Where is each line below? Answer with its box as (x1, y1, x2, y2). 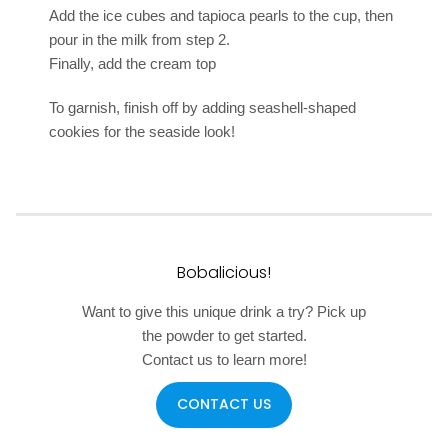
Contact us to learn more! (141, 351, 307, 369)
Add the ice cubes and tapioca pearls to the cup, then (49, 7, 394, 25)
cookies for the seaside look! (49, 123, 236, 141)
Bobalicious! (177, 261, 271, 285)
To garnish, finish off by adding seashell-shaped (49, 99, 357, 117)
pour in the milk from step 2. (49, 31, 231, 49)
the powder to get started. (141, 327, 307, 345)
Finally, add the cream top (49, 55, 217, 73)
